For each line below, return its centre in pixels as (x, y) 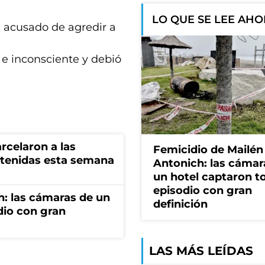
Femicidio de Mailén (208, 150)
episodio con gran (203, 191)
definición (180, 204)
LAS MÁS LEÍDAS (201, 251)
